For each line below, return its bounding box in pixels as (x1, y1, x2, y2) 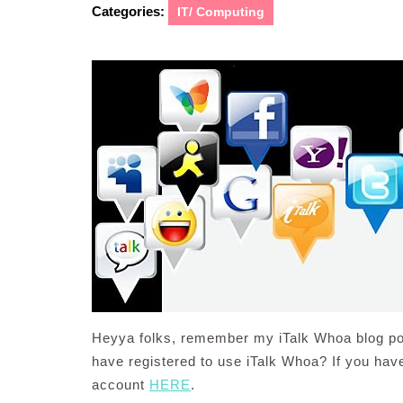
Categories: (92, 4, 165, 19)
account (92, 377, 149, 392)
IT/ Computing (177, 4, 264, 19)
